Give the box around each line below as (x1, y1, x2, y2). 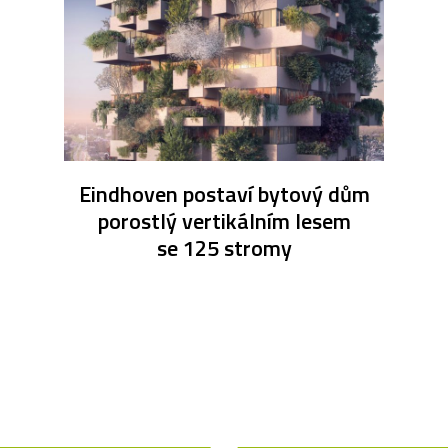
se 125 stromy (156, 230, 292, 265)
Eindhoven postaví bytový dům (78, 176, 370, 211)
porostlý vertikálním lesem (97, 203, 351, 238)
